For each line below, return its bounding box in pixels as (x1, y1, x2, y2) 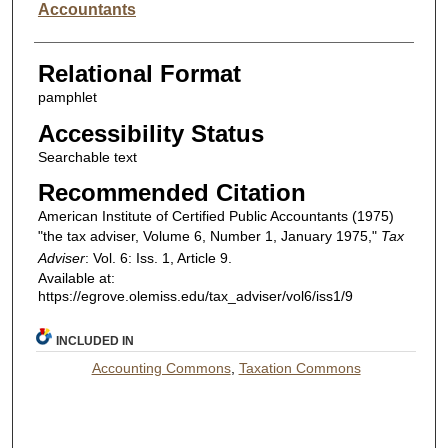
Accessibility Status (37, 119, 264, 147)
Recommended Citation (37, 179, 306, 207)
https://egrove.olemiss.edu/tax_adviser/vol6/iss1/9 (37, 288, 353, 305)
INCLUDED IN (56, 333, 135, 348)
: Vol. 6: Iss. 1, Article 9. (84, 250, 232, 267)
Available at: (37, 270, 115, 287)
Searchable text (37, 148, 137, 165)
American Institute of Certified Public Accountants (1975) (37, 208, 394, 225)
